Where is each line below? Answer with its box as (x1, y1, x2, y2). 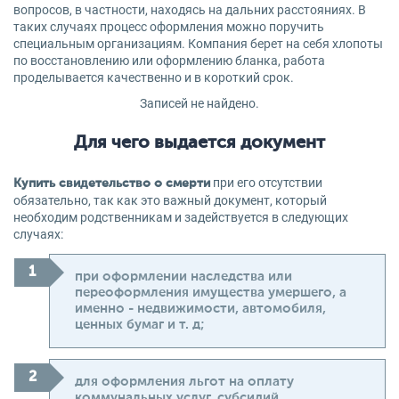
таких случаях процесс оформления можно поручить (13, 20, 324, 34)
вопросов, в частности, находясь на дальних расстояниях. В (13, 3, 366, 17)
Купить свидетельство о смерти (13, 177, 210, 190)
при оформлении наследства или (75, 270, 292, 283)
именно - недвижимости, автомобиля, (75, 302, 326, 315)
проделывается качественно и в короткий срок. (13, 70, 294, 85)
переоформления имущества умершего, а (75, 286, 346, 299)
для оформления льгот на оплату (75, 375, 294, 388)
